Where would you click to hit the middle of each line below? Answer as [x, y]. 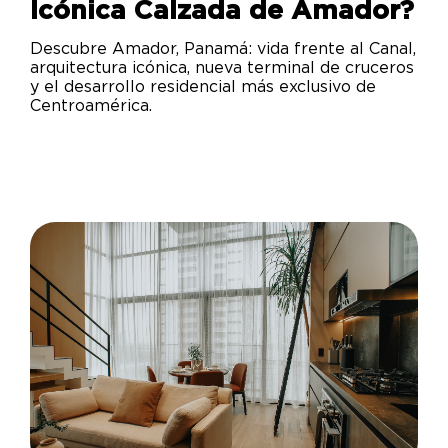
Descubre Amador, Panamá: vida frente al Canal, [223, 49]
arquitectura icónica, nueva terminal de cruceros [222, 68]
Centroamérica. [91, 106]
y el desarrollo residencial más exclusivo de [203, 87]
